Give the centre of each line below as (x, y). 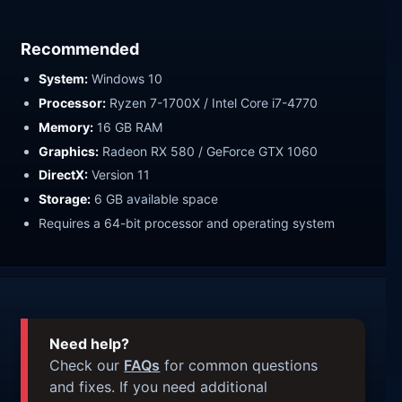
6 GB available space (155, 199)
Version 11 (119, 175)
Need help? (90, 343)
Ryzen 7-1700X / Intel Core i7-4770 (212, 102)
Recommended (80, 48)
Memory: (66, 127)
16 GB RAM (128, 127)
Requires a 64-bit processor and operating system (187, 223)
